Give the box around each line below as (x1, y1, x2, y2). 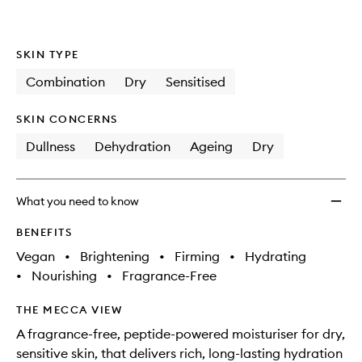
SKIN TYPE (16, 48, 79, 61)
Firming (175, 248, 220, 264)
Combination (26, 74, 105, 90)
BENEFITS (16, 225, 72, 238)
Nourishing (32, 267, 97, 284)
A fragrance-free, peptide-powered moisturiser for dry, (16, 326, 345, 342)
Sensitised (166, 74, 225, 90)
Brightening (80, 248, 149, 264)
